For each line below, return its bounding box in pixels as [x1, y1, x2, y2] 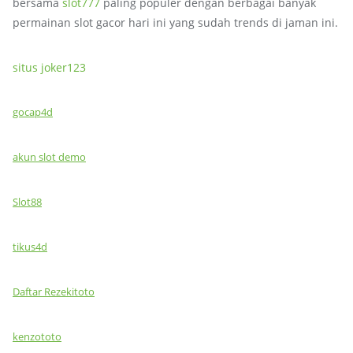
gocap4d [13, 105, 53, 119]
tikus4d [13, 240, 47, 254]
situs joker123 [13, 60, 86, 75]
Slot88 [13, 195, 42, 209]
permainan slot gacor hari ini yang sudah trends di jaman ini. [13, 15, 338, 30]
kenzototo [13, 329, 61, 344]
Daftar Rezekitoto [13, 284, 95, 299]
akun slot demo [13, 150, 86, 164]
